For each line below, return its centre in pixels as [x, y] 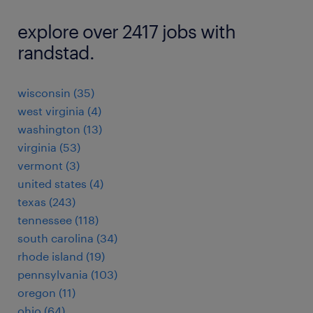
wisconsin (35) [56, 93]
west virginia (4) [59, 111]
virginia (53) [49, 147]
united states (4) [60, 183]
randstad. [56, 52]
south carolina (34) [67, 238]
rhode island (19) [61, 256]
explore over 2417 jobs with [126, 31]
